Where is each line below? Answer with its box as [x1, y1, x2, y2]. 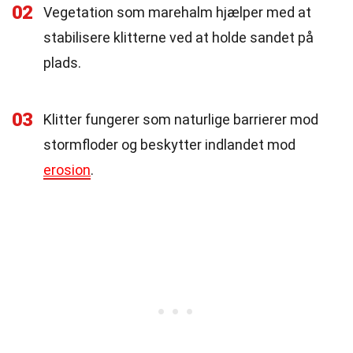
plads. [43, 54, 81, 71]
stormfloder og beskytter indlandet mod [43, 136, 295, 153]
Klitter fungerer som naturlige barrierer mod [43, 111, 318, 128]
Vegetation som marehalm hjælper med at [43, 4, 311, 20]
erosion [43, 162, 91, 178]
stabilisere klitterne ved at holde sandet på [43, 29, 314, 46]
